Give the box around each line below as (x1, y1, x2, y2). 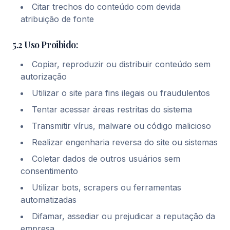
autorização (21, 71, 67, 82)
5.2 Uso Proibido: (12, 39, 79, 51)
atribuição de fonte (21, 14, 94, 24)
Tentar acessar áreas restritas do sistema (32, 104, 192, 114)
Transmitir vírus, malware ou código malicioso (32, 121, 211, 131)
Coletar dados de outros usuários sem (32, 154, 180, 164)
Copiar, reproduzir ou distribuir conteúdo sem (32, 59, 210, 69)
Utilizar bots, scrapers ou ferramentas (32, 182, 181, 193)
